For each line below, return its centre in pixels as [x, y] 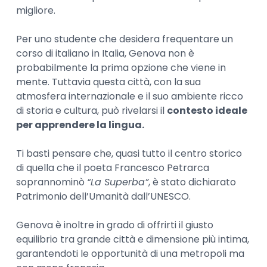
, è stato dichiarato [193, 182]
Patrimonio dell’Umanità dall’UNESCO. [104, 196]
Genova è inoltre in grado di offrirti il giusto [115, 225]
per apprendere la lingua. [80, 125]
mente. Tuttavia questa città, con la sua [109, 82]
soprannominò [52, 182]
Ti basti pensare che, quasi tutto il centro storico [129, 153]
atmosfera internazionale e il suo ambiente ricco [130, 96]
